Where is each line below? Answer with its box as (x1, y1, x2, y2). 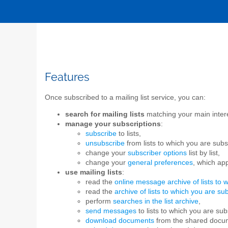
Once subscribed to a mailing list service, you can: (45, 93, 206, 101)
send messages (85, 207, 136, 215)
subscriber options (128, 149, 187, 157)
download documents (85, 217, 154, 225)
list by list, (187, 149, 220, 157)
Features (45, 71, 90, 83)
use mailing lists (65, 168, 122, 177)
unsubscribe (85, 139, 125, 148)
